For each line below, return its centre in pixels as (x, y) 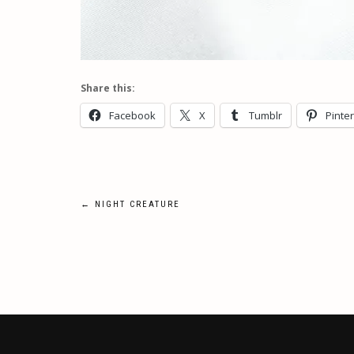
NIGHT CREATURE (136, 204)
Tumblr (265, 115)
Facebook (132, 115)
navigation (138, 245)
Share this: (108, 88)
